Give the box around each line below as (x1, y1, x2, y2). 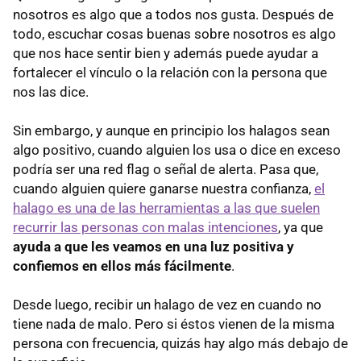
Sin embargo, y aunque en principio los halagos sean (13, 122, 330, 139)
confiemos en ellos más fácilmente (13, 257, 231, 274)
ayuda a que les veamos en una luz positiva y (13, 238, 294, 255)
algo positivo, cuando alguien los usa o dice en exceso (13, 141, 341, 158)
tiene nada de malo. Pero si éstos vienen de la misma (13, 315, 334, 332)
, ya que (278, 218, 323, 235)
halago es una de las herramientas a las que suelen (13, 199, 320, 216)
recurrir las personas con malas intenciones (13, 218, 278, 235)
